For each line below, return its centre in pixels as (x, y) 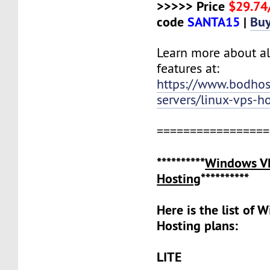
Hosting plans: (198, 225)
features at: (188, 68)
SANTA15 (214, 21)
